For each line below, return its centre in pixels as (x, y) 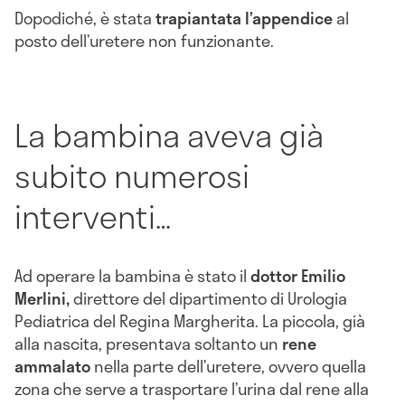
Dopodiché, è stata (85, 19)
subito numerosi (132, 176)
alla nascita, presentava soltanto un (148, 343)
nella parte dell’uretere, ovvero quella (228, 366)
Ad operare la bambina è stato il (132, 275)
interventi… (93, 217)
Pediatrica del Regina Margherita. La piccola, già (190, 320)
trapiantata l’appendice (244, 19)
